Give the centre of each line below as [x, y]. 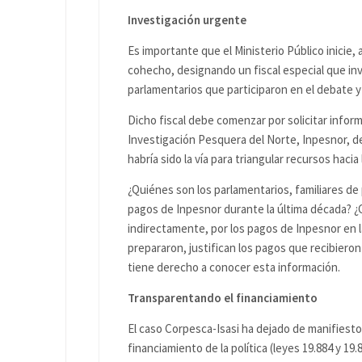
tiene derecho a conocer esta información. [234, 267]
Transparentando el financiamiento [223, 298]
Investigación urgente [187, 20]
